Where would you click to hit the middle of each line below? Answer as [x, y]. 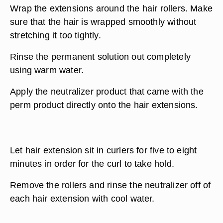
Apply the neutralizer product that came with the [107, 91]
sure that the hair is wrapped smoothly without [103, 22]
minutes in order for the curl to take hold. [92, 164]
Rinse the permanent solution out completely [100, 56]
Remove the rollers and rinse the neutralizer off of [111, 185]
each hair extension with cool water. [82, 198]
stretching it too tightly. [56, 35]
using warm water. [47, 70]
